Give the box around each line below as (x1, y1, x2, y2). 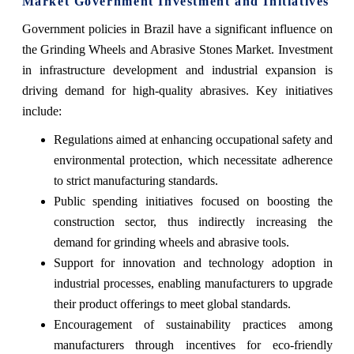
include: (21, 104, 62, 118)
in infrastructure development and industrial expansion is (21, 62, 333, 77)
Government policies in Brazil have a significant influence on (21, 21, 333, 36)
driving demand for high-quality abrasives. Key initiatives (21, 83, 333, 97)
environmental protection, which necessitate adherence (53, 153, 333, 167)
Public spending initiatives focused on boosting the (53, 194, 333, 208)
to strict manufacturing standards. (53, 173, 218, 187)
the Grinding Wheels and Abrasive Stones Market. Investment (21, 42, 333, 56)
